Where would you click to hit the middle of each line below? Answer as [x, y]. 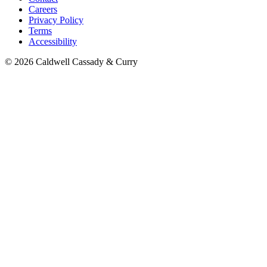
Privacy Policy [56, 20]
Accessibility [53, 41]
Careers [43, 9]
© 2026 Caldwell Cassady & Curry [71, 61]
